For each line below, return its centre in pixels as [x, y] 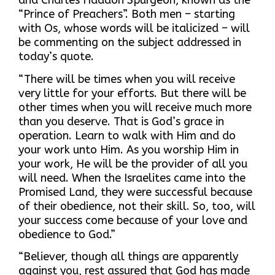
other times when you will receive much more [135, 107]
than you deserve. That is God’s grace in [121, 121]
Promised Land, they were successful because [135, 192]
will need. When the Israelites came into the [132, 178]
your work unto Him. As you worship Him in [129, 149]
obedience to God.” [67, 234]
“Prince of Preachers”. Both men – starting [127, 14]
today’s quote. [56, 56]
